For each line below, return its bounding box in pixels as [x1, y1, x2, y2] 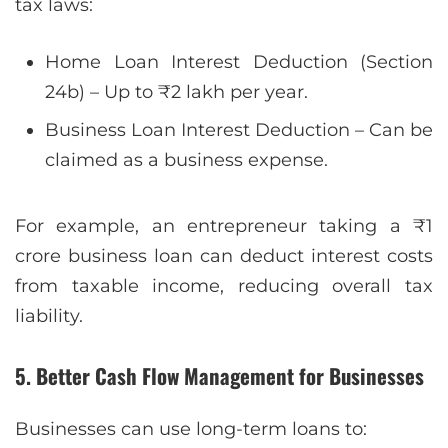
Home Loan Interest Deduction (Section [45, 50, 433, 73]
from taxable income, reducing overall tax [15, 274, 433, 297]
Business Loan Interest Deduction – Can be [45, 118, 433, 141]
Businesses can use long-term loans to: [15, 417, 367, 440]
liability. [15, 304, 83, 327]
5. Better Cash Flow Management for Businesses [15, 359, 424, 391]
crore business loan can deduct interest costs [15, 244, 433, 267]
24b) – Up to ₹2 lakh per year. [45, 80, 308, 103]
